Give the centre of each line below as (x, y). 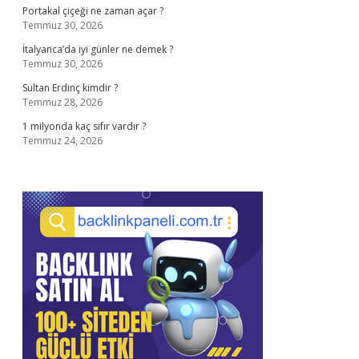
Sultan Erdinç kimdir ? (70, 88)
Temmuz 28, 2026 (63, 102)
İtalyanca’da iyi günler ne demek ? (98, 49)
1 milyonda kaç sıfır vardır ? (84, 126)
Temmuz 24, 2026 (63, 141)
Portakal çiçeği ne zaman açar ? (93, 11)
